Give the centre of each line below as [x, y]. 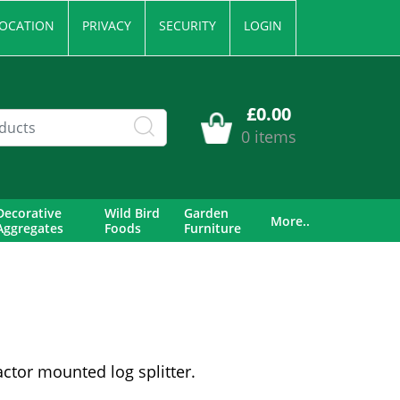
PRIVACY [106, 25]
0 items [269, 137]
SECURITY [187, 25]
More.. [290, 221]
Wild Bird [132, 213]
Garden [207, 213]
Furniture [213, 228]
